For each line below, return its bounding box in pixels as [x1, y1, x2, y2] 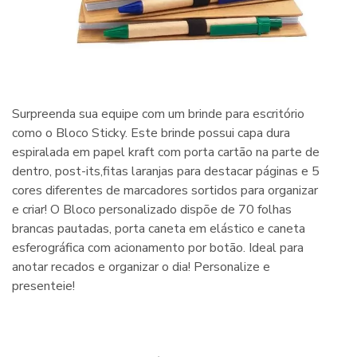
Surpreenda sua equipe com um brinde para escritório [12, 105, 304, 123]
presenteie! [12, 277, 75, 295]
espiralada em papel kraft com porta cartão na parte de [12, 143, 320, 161]
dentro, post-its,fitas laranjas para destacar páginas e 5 [12, 163, 320, 180]
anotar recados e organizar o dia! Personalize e [12, 258, 270, 276]
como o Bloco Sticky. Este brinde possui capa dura [12, 124, 290, 142]
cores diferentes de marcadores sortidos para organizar [12, 182, 318, 199]
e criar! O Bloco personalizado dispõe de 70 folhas [12, 201, 292, 218]
